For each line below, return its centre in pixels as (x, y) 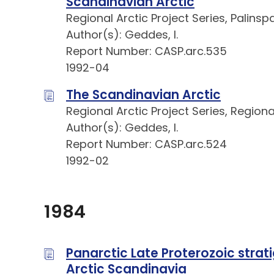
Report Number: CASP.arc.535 (146, 51)
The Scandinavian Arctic (143, 95)
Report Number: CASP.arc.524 (146, 144)
